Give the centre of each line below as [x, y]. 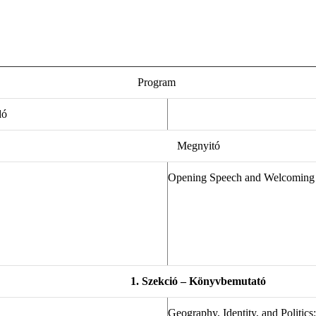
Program [157, 83]
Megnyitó [198, 146]
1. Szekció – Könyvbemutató [198, 281]
